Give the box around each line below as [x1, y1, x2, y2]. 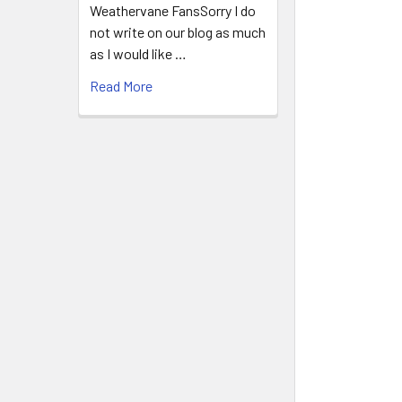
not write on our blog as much [90, 23, 266, 40]
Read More [90, 77, 153, 94]
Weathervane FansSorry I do [90, 2, 256, 19]
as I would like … [90, 45, 187, 62]
